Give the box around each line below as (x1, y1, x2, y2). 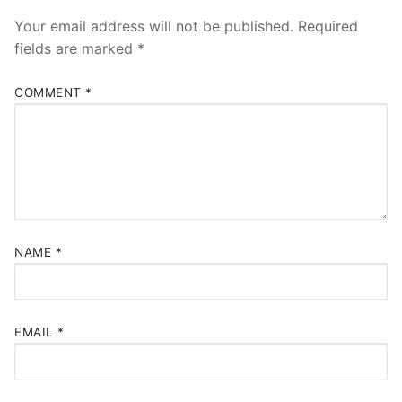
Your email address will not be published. (14, 17, 293, 36)
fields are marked (14, 39, 137, 58)
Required (298, 17, 358, 36)
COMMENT (14, 85, 85, 100)
